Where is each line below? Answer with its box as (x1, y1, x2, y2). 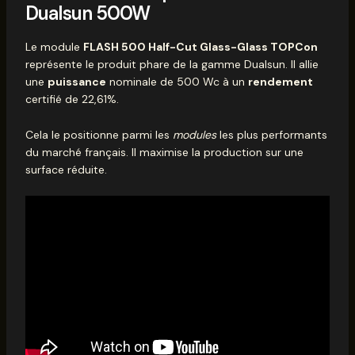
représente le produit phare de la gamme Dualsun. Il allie (25, 57, 319, 72)
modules (172, 127, 216, 142)
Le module (25, 40, 83, 55)
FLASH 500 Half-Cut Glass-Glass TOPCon (82, 40, 318, 55)
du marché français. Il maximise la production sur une (25, 144, 303, 159)
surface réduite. (25, 162, 107, 177)
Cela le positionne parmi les (25, 127, 173, 142)
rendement (247, 74, 313, 90)
